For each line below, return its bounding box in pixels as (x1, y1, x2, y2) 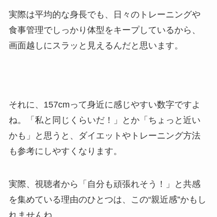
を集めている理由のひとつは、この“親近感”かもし (8, 194, 206, 204)
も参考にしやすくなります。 (8, 146, 122, 156)
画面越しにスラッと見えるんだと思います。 (8, 41, 183, 51)
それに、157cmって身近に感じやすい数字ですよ (8, 99, 201, 109)
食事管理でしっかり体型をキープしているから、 (8, 25, 201, 35)
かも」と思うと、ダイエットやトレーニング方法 (8, 130, 201, 140)
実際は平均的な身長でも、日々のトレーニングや (8, 10, 201, 20)
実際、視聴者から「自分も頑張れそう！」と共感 (8, 179, 201, 189)
